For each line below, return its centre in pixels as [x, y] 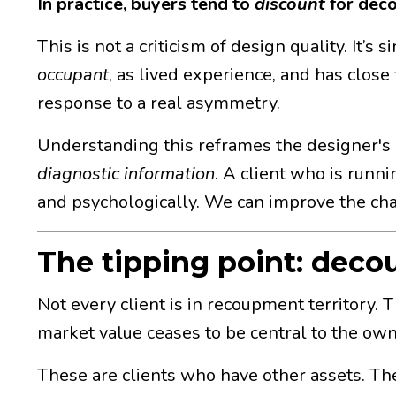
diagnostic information [126, 173]
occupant [73, 74]
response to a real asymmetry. [159, 103]
